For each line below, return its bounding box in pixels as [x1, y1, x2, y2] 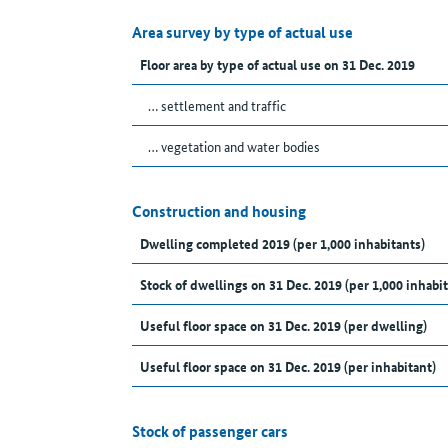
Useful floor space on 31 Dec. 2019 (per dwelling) [140, 315, 427, 336]
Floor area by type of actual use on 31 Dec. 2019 [140, 54, 415, 75]
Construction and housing [132, 200, 306, 223]
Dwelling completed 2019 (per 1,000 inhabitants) [140, 233, 425, 254]
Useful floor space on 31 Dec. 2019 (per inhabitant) [140, 356, 436, 377]
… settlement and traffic [148, 95, 286, 116]
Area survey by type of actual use [132, 21, 353, 44]
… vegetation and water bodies [148, 136, 320, 157]
